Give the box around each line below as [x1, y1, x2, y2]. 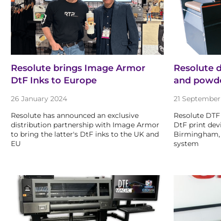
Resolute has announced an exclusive [11, 111, 139, 120]
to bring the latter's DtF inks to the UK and [11, 130, 159, 139]
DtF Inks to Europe [11, 75, 97, 86]
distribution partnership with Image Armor [11, 120, 159, 130]
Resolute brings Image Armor [11, 63, 146, 74]
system [173, 139, 199, 148]
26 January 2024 [11, 94, 67, 104]
